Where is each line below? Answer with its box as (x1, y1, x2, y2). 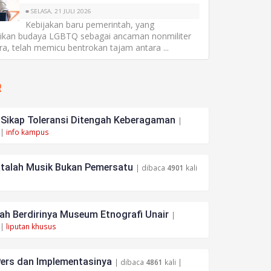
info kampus (5, 127, 49, 137)
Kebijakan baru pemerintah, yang (25, 19, 155, 30)
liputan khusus (5, 221, 56, 231)
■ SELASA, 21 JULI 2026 (25, 7, 92, 15)
